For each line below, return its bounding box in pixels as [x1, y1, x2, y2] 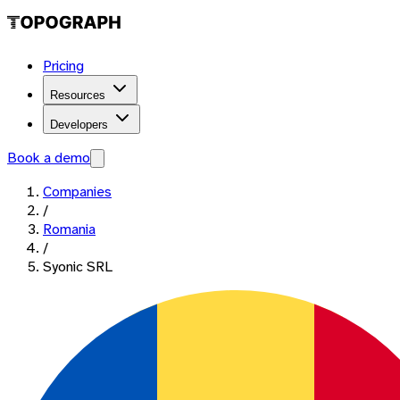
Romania [43, 220, 96, 238]
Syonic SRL [43, 257, 112, 276]
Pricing [43, 56, 84, 75]
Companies [43, 182, 112, 201]
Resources [50, 88, 105, 102]
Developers [50, 118, 108, 131]
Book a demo [7, 148, 90, 167]
